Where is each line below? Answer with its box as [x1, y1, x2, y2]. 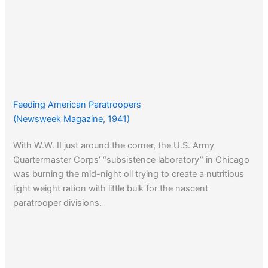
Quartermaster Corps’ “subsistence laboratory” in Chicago [13, 154, 250, 166]
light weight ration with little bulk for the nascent [13, 183, 209, 194]
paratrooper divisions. [13, 197, 102, 209]
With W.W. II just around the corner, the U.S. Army [13, 140, 215, 151]
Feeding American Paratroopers [13, 99, 142, 111]
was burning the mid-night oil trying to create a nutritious [13, 169, 245, 180]
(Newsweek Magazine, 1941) [13, 114, 130, 125]
